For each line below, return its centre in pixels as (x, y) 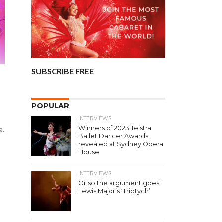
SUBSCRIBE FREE (62, 71)
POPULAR (50, 106)
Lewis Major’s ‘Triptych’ (114, 191)
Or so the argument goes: (119, 183)
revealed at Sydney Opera (121, 144)
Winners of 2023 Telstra (115, 128)
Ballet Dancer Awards (113, 136)
